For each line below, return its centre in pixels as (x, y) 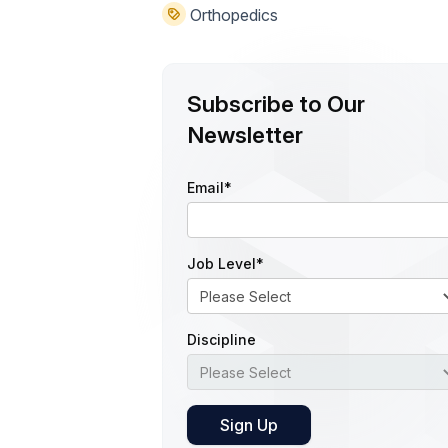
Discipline (221, 340)
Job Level (221, 264)
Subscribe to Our (276, 104)
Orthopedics (232, 15)
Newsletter (245, 135)
